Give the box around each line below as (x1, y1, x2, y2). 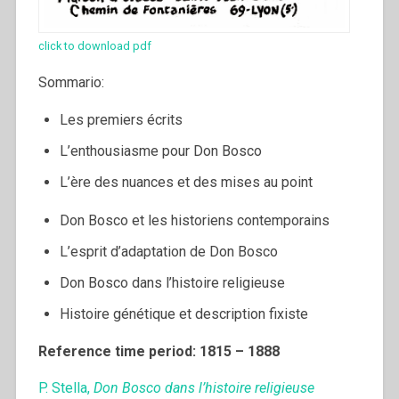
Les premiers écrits (59, 111, 183, 129)
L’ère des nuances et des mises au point (59, 174, 313, 191)
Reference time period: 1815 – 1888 (37, 343, 280, 361)
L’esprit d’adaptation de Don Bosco (59, 243, 278, 261)
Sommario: (37, 74, 104, 92)
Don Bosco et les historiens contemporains (59, 212, 330, 230)
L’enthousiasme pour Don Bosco (59, 142, 262, 160)
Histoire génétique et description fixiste (59, 305, 308, 323)
